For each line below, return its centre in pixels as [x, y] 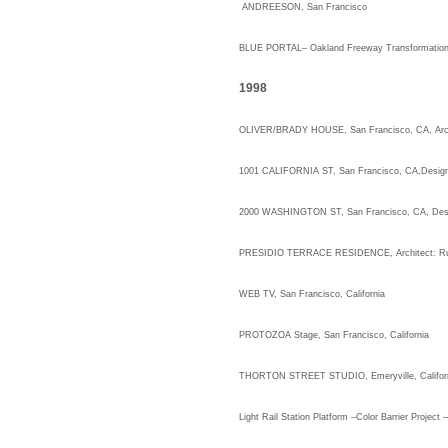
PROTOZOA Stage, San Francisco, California [334, 335]
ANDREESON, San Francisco [304, 7]
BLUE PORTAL [270, 48]
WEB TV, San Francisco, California [312, 294]
